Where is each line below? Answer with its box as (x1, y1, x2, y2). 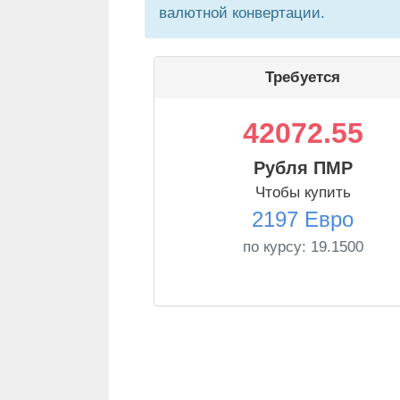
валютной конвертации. (159, 4, 325, 21)
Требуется (265, 69, 340, 86)
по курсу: (242, 238, 311, 255)
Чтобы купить (254, 184, 351, 201)
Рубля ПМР (253, 158, 353, 178)
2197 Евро (252, 207, 354, 231)
